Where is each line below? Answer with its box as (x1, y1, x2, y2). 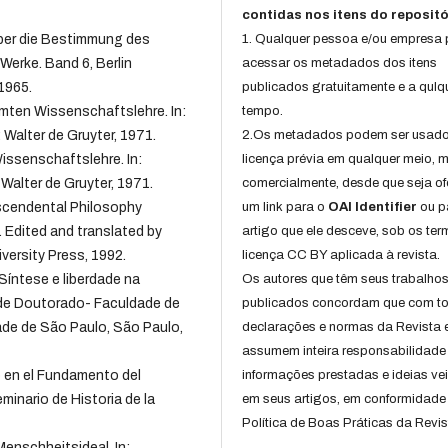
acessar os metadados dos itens (242, 56, 438, 71)
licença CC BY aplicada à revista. (242, 248, 441, 263)
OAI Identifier (328, 200, 418, 215)
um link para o (242, 200, 329, 215)
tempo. (242, 104, 284, 119)
